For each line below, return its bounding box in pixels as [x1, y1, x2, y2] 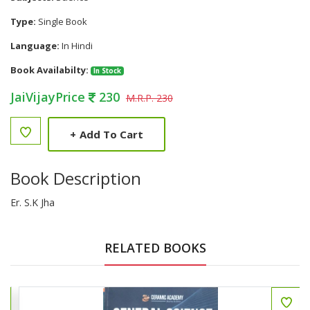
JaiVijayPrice [10, 89, 89, 105]
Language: [10, 39, 60, 52]
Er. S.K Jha [10, 196, 55, 209]
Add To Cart [80, 127, 143, 141]
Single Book [36, 15, 87, 28]
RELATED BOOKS [104, 239, 206, 256]
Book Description [10, 167, 141, 190]
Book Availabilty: [10, 64, 89, 76]
